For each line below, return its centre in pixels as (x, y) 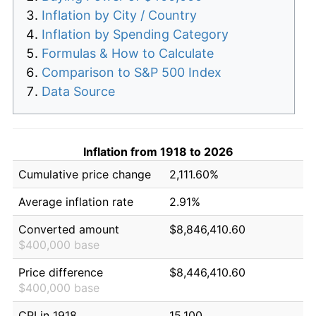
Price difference (61, 272)
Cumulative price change (85, 174)
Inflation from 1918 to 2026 (158, 151)
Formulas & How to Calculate (128, 53)
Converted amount (69, 229)
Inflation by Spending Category (135, 34)
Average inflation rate (76, 201)
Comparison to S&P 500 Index (132, 72)
